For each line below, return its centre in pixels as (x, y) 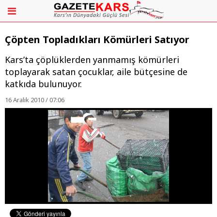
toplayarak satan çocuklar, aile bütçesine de (96, 72)
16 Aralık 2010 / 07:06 (35, 100)
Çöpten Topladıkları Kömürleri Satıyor (97, 40)
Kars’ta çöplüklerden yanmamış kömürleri (92, 60)
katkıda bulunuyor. (43, 84)
